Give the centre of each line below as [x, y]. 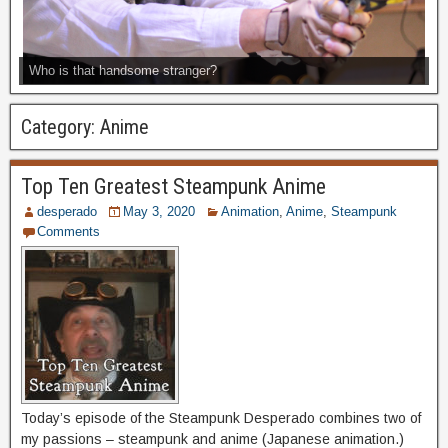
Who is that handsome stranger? [123, 70]
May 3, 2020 [159, 211]
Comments [68, 231]
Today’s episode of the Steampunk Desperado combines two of [221, 417]
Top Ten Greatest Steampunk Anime [173, 186]
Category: [60, 126]
